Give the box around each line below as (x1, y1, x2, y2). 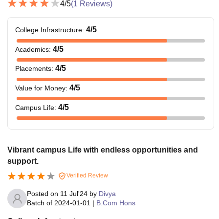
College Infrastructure (15, 26, 82, 34)
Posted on (27, 190, 60, 197)
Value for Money (15, 84, 66, 92)
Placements (15, 65, 51, 73)
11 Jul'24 (60, 190, 88, 197)
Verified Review (65, 172, 108, 179)
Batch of (27, 199, 52, 207)
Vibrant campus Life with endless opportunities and (7, 146, 198, 154)
